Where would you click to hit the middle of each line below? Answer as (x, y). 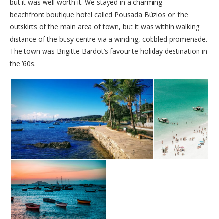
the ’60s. (23, 63)
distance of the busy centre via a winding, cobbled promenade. (109, 39)
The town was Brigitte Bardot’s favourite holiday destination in (109, 51)
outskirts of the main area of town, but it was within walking (105, 26)
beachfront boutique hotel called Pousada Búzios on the (99, 14)
